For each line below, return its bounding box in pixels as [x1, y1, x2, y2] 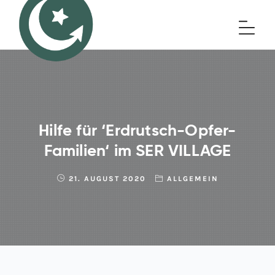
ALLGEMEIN [166, 174, 219, 183]
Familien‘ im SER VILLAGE [44, 140, 231, 160]
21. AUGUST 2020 [68, 174, 146, 183]
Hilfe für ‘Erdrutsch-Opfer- [39, 120, 236, 140]
